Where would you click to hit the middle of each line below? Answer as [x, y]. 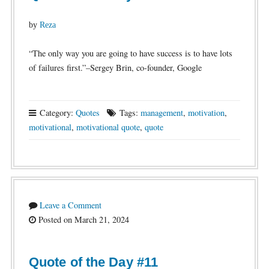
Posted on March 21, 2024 [82, 219]
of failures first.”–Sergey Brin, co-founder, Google [115, 68]
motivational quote [108, 127]
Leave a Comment [70, 205]
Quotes [87, 113]
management [162, 113]
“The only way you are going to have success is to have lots [130, 53]
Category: [56, 113]
